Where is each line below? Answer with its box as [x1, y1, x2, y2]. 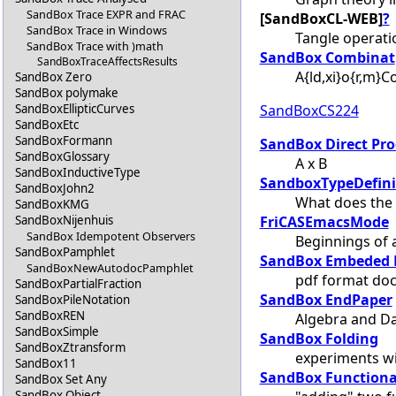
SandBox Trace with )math [26, 38, 164, 55]
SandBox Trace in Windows [26, 22, 167, 39]
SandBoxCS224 [259, 100, 359, 120]
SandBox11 [15, 355, 78, 372]
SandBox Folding [259, 328, 378, 348]
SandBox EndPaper [259, 289, 392, 309]
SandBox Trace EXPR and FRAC [26, 6, 186, 23]
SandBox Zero [15, 69, 93, 86]
